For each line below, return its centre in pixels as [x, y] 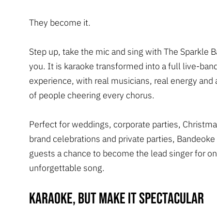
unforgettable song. [67, 168]
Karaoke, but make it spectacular [116, 199]
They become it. [60, 22]
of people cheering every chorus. [92, 95]
